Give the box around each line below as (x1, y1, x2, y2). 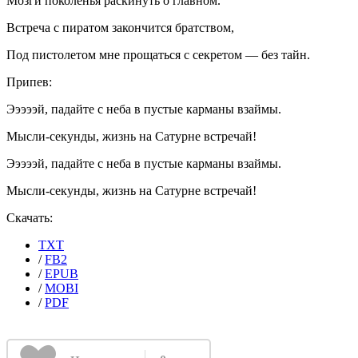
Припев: (6, 75, 52, 89)
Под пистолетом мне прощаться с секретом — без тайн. (6, 48, 310, 62)
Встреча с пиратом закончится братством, (6, 21, 234, 35)
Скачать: (6, 211, 53, 225)
